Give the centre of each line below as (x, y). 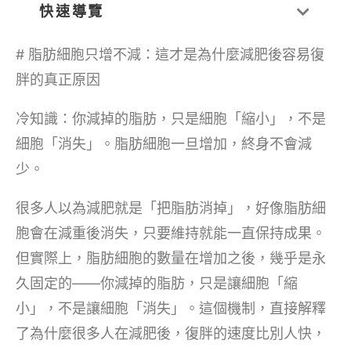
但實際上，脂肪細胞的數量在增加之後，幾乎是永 (171, 258)
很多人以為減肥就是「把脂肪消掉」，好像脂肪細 (171, 208)
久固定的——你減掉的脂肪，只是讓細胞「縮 (157, 283)
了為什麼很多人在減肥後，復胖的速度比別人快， (171, 333)
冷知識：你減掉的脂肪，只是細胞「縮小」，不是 (171, 118)
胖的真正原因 (58, 79)
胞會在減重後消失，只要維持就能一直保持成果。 (171, 233)
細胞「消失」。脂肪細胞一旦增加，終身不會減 (164, 143)
